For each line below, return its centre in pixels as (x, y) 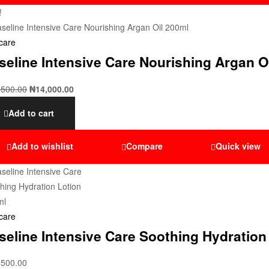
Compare (144, 146)
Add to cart (31, 113)
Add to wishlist (42, 146)
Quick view (238, 146)
